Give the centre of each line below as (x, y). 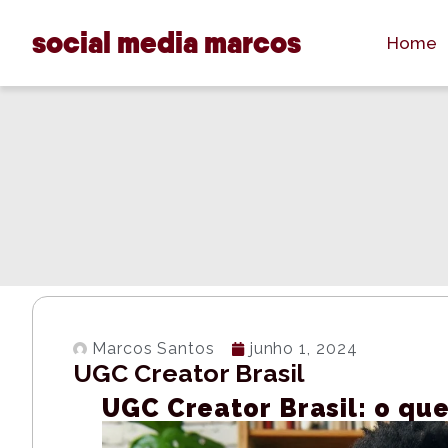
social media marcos (166, 42)
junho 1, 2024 (303, 348)
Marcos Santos (153, 348)
